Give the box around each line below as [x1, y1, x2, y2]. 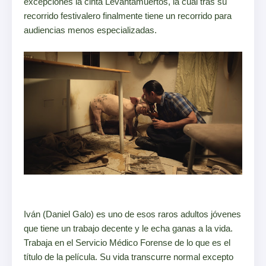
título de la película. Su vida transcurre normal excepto [24, 252, 233, 262]
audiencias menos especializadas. [24, 25, 157, 36]
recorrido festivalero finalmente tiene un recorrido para [24, 11, 232, 21]
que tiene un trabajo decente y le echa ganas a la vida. [24, 223, 233, 234]
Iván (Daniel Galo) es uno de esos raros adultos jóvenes [24, 209, 241, 220]
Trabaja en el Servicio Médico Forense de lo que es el [24, 237, 230, 248]
